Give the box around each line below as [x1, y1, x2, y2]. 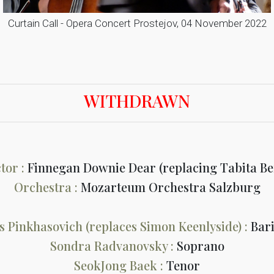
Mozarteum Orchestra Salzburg [80, 179, 261, 195]
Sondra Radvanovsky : [50, 237, 177, 254]
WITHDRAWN [84, 89, 190, 112]
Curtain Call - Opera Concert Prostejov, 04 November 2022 [7, 17, 267, 29]
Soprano [176, 237, 224, 254]
